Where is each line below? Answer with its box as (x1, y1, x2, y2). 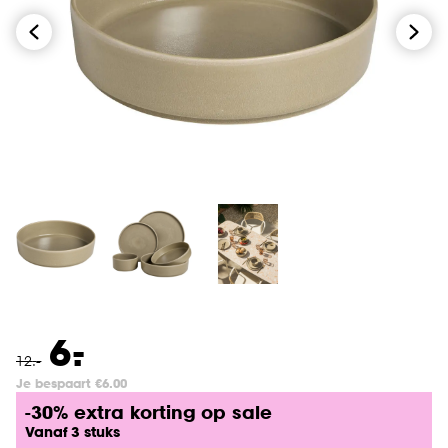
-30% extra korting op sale (25, 400, 272, 423)
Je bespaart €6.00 (16, 376, 127, 391)
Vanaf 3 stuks (25, 423, 120, 440)
